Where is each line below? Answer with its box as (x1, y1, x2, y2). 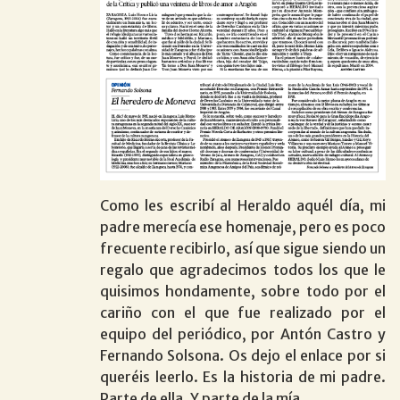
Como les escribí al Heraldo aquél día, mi (100, 196, 386, 214)
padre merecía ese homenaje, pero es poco (100, 217, 386, 236)
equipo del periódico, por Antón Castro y (100, 324, 386, 343)
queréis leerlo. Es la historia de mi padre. (100, 367, 386, 386)
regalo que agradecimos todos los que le (100, 260, 386, 279)
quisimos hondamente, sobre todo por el (100, 281, 386, 300)
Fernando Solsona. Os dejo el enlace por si (100, 346, 386, 364)
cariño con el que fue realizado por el (100, 303, 386, 321)
